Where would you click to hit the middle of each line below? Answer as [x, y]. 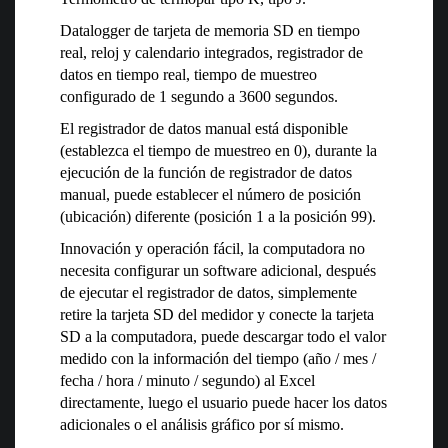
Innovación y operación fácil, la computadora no [212, 249]
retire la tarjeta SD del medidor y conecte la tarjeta [217, 315]
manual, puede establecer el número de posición [210, 195]
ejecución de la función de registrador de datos [206, 173]
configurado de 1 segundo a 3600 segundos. [199, 97]
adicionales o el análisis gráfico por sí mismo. [202, 425]
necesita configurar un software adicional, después [218, 271]
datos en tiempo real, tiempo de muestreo [188, 75]
